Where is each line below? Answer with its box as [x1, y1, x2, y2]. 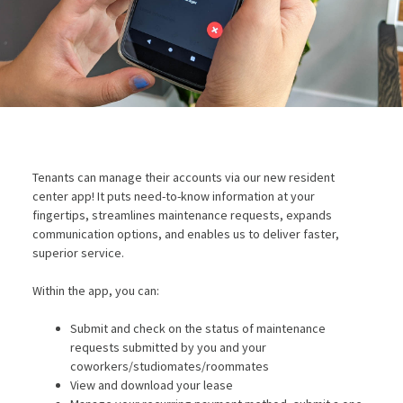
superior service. [31, 244, 124, 261]
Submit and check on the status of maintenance [69, 319, 326, 336]
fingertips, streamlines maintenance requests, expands [31, 206, 332, 223]
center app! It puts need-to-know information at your [31, 187, 315, 204]
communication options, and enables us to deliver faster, [31, 225, 339, 242]
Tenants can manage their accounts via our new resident [31, 168, 335, 185]
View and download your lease [69, 376, 233, 393]
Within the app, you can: [31, 282, 159, 299]
